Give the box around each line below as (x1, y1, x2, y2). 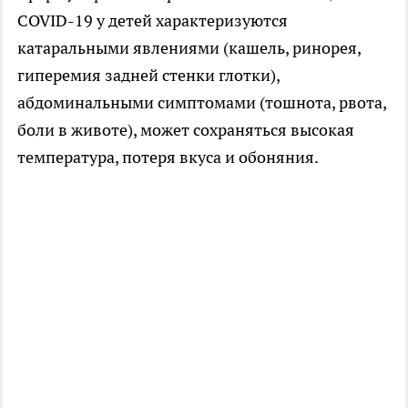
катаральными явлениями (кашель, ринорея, (17, 36, 361, 58)
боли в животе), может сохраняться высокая (17, 118, 354, 140)
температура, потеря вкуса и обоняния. (17, 146, 319, 168)
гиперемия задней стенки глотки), (17, 64, 280, 86)
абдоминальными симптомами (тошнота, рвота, (17, 91, 386, 113)
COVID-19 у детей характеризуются (17, 9, 288, 31)
